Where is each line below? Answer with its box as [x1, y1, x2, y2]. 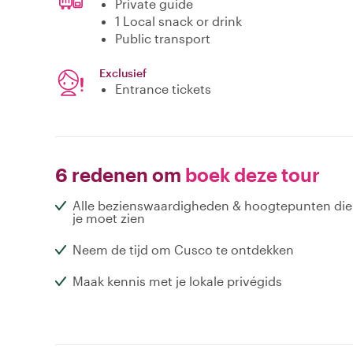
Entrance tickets [115, 81, 211, 97]
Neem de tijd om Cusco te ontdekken [72, 242, 294, 258]
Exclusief [99, 66, 147, 80]
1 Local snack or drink [115, 13, 242, 29]
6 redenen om [55, 163, 181, 187]
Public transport [115, 31, 210, 46]
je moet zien [72, 210, 145, 226]
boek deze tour [181, 163, 320, 187]
